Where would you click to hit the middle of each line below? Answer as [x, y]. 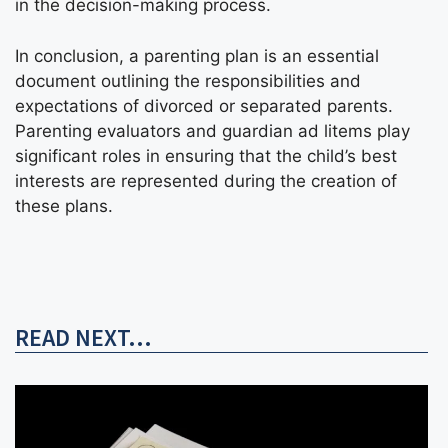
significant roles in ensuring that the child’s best [206, 155]
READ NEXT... [83, 338]
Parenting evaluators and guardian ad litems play [212, 130]
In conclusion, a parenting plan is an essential [197, 55]
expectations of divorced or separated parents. [204, 105]
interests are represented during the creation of [206, 180]
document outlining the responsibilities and [188, 80]
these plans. [64, 205]
